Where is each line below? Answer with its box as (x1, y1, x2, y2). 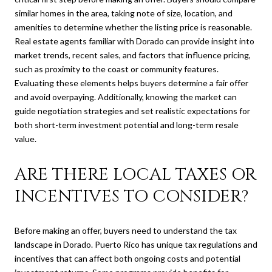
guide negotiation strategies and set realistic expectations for (15, 105, 250, 116)
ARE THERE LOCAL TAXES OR (15, 163, 256, 186)
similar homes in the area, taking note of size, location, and (15, 7, 233, 18)
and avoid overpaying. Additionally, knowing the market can (15, 91, 237, 102)
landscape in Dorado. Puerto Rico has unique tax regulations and (15, 239, 257, 250)
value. (15, 133, 36, 144)
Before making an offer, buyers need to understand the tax (15, 225, 237, 236)
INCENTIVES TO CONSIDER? (15, 185, 248, 208)
